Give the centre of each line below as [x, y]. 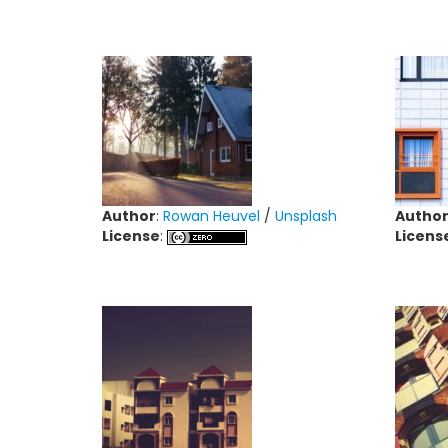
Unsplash [306, 216]
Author [129, 216]
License [131, 236]
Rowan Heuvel [211, 216]
